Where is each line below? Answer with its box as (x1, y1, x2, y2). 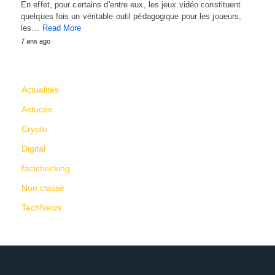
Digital (21, 144, 45, 154)
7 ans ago (21, 37, 50, 45)
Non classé (21, 183, 64, 193)
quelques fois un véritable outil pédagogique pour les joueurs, (21, 12, 242, 21)
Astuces (21, 104, 52, 115)
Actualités (21, 85, 59, 95)
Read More (42, 23, 82, 33)
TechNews (21, 203, 61, 213)
